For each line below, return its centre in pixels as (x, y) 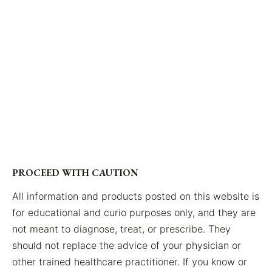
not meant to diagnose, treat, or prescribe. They (121, 229)
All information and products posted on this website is (136, 196)
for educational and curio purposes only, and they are (134, 213)
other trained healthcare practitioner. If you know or (130, 262)
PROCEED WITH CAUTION (75, 173)
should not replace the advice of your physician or (127, 246)
